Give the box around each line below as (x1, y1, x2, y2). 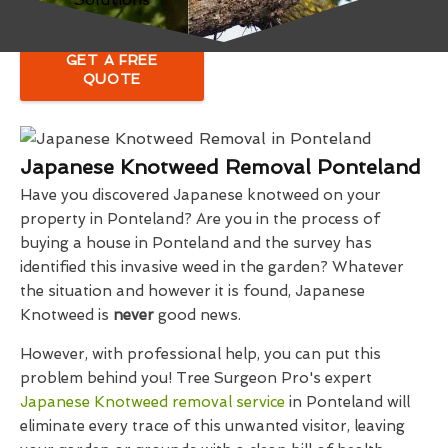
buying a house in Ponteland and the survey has (20, 234, 372, 252)
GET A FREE (65, 52, 158, 68)
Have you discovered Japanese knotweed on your (20, 186, 381, 204)
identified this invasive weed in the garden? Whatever (20, 258, 404, 276)
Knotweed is (20, 306, 113, 324)
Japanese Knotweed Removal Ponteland (20, 155, 421, 179)
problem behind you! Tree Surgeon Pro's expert (20, 369, 372, 387)
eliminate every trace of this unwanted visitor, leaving (20, 417, 405, 435)
